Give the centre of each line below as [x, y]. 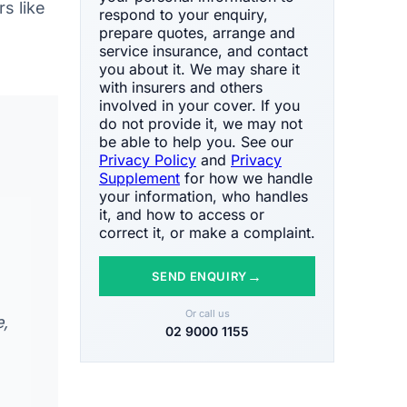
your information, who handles [203, 196]
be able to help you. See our [196, 141]
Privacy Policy [148, 159]
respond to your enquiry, [184, 14]
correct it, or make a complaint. [207, 232]
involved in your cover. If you [199, 105]
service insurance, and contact [203, 50]
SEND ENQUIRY [200, 276]
